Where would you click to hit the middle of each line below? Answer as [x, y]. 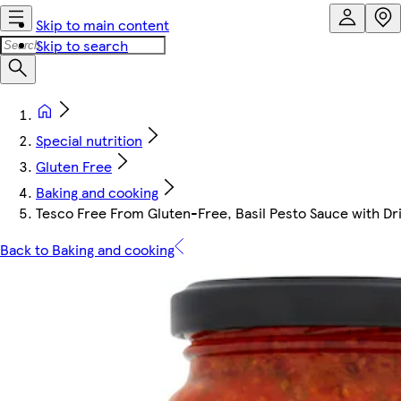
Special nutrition [89, 140]
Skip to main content [102, 25]
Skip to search [82, 45]
